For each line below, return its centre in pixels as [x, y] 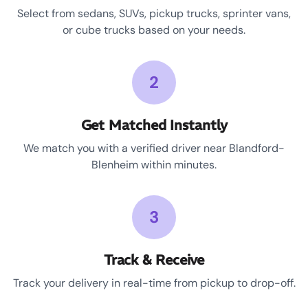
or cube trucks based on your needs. [154, 30]
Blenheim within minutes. [154, 165]
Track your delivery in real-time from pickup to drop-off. [154, 283]
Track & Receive [154, 260]
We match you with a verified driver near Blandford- [154, 148]
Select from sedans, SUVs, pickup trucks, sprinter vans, [154, 14]
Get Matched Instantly [154, 125]
